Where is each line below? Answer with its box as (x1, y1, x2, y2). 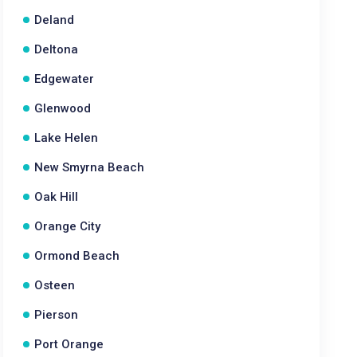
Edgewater (34, 72, 95, 86)
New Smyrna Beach (34, 160, 145, 175)
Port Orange (34, 337, 104, 351)
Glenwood (34, 101, 92, 116)
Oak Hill (34, 190, 79, 204)
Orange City (34, 219, 101, 233)
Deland (34, 13, 75, 27)
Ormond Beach (34, 249, 120, 263)
